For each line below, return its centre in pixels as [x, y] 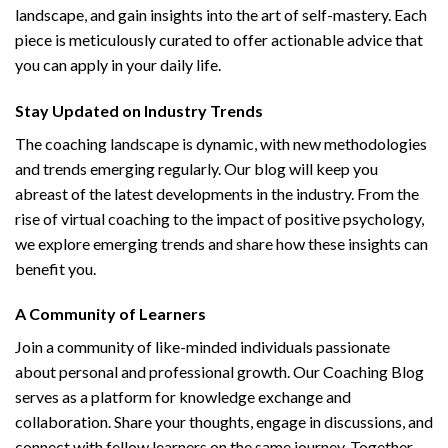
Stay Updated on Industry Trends [139, 110]
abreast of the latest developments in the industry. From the [217, 193]
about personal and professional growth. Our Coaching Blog [219, 372]
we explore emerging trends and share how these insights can [221, 243]
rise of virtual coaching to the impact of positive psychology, [219, 218]
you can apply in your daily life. [118, 64]
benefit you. [55, 268]
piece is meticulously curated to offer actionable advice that [219, 39]
